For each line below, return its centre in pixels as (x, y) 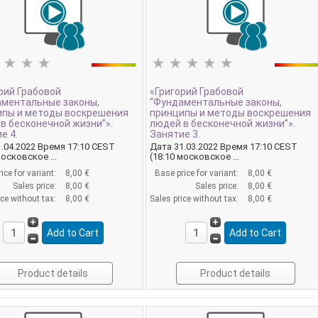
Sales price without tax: (196, 199)
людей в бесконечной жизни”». (223, 124)
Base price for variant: (198, 174)
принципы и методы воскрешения (231, 113)
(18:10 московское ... (195, 157)
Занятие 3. (175, 135)
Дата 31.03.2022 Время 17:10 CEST (224, 147)
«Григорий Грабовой (197, 92)
